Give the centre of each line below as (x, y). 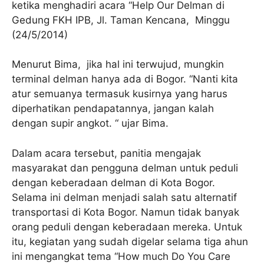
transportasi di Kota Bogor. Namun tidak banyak (126, 212)
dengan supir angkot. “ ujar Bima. (90, 123)
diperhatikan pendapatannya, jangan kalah (113, 109)
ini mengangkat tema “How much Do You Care (121, 256)
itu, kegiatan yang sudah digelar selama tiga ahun (130, 241)
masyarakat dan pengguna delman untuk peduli (125, 168)
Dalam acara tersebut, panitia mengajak (106, 153)
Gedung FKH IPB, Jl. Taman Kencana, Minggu (121, 20)
